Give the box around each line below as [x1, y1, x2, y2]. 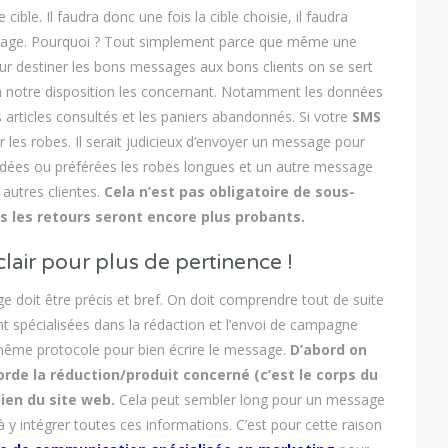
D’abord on [290, 340, 368, 360]
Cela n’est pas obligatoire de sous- [104, 181, 356, 201]
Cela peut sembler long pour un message [115, 390, 386, 410]
